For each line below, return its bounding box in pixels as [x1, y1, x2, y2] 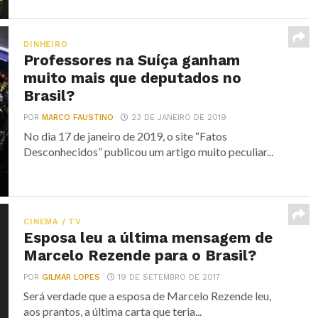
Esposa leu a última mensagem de [23, 229, 273, 246]
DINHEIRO [23, 40, 68, 49]
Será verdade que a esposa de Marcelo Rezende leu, [23, 289, 272, 302]
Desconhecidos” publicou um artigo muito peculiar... [23, 145, 274, 158]
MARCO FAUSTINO [42, 113, 114, 122]
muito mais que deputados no [23, 70, 242, 87]
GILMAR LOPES [42, 273, 101, 282]
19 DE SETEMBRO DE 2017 [118, 273, 221, 282]
